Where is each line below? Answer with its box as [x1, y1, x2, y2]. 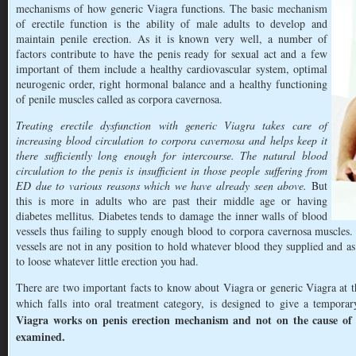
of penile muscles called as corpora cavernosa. [16, 91, 222, 106]
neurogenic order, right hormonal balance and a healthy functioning [16, 76, 327, 91]
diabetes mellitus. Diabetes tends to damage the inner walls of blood [16, 208, 327, 223]
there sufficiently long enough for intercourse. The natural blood [16, 148, 327, 163]
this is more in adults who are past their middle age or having [16, 193, 327, 208]
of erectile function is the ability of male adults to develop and [16, 16, 327, 31]
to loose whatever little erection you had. [16, 253, 199, 269]
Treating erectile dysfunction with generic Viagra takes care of [16, 118, 327, 133]
